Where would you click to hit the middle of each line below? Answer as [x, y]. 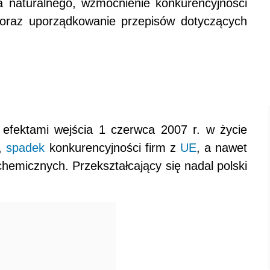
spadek [26, 148]
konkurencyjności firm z [112, 148]
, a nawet [222, 148]
